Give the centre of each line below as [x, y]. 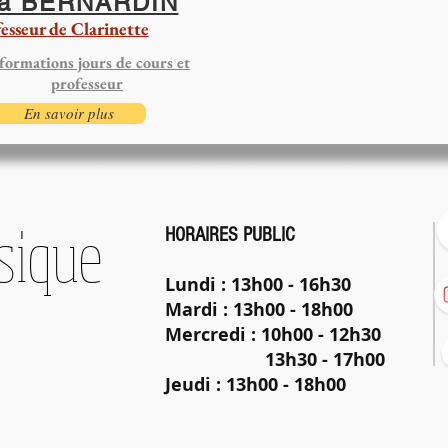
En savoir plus [68, 113]
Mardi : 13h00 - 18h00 [259, 309]
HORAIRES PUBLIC [230, 235]
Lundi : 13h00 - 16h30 [258, 284]
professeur [87, 83]
